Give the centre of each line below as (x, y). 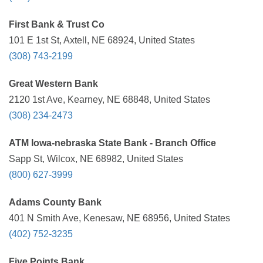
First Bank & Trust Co (57, 24)
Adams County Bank (55, 202)
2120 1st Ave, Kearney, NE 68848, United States (109, 100)
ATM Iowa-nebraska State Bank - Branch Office (112, 143)
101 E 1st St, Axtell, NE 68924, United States (102, 40)
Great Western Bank (53, 84)
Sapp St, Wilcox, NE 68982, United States (96, 159)
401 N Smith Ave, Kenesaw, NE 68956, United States (119, 218)
